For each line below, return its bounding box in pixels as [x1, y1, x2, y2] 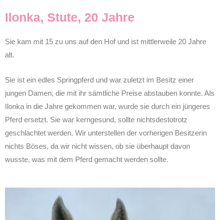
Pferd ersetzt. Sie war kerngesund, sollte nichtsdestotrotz [5, 115, 188, 124]
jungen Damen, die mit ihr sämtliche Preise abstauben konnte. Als [5, 88, 215, 97]
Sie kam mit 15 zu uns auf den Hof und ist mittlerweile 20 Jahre [5, 37, 206, 46]
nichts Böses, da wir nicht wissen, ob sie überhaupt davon [5, 141, 190, 150]
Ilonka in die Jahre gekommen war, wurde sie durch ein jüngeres [5, 102, 210, 110]
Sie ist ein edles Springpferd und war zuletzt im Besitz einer [5, 75, 194, 84]
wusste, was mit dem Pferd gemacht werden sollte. [5, 155, 168, 164]
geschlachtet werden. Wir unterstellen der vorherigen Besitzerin [5, 128, 207, 137]
